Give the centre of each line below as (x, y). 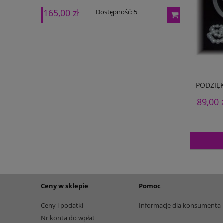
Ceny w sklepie (64, 186)
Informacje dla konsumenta (179, 205)
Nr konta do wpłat (68, 217)
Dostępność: (111, 12)
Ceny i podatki (62, 205)
